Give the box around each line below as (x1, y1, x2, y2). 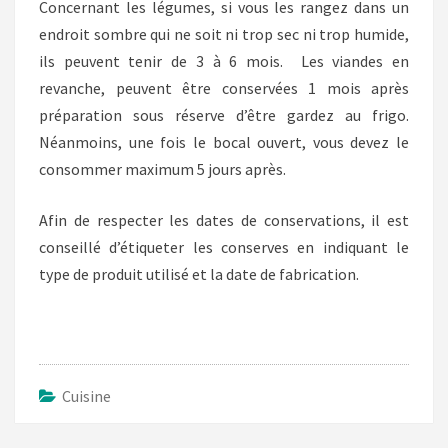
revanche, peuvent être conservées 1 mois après (39, 78, 409, 99)
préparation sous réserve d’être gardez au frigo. (39, 105, 409, 126)
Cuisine (62, 386, 111, 407)
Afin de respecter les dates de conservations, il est (39, 210, 409, 231)
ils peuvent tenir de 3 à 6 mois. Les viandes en (39, 51, 409, 72)
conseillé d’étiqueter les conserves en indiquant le (39, 237, 409, 258)
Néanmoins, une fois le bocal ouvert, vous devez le (39, 132, 409, 153)
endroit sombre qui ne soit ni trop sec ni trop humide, (39, 24, 409, 45)
